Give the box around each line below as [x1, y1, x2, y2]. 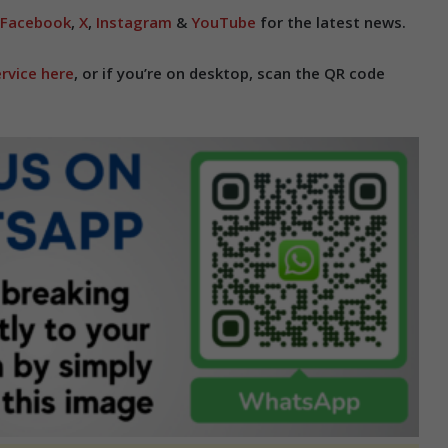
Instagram [96, 12, 172, 33]
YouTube [191, 12, 256, 33]
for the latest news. [256, 12, 406, 33]
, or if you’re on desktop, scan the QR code [74, 63, 385, 84]
